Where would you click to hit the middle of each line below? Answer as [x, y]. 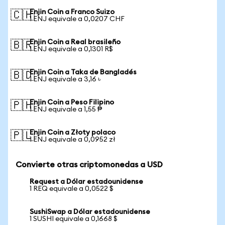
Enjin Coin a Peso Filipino [72, 102]
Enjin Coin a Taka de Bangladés [83, 72]
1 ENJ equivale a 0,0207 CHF [77, 19]
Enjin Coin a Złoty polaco [73, 133]
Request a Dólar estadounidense [86, 182]
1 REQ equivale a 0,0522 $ [72, 189]
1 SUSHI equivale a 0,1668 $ [74, 219]
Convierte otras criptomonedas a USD [89, 165]
